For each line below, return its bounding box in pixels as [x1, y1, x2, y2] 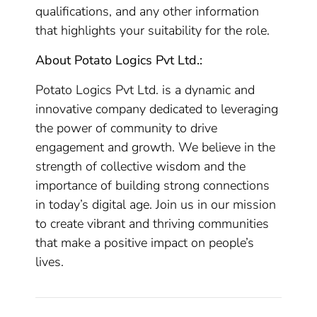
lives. [35, 253, 64, 270]
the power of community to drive [35, 120, 218, 137]
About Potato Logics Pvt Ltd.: [35, 52, 203, 69]
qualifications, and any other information [35, 3, 260, 20]
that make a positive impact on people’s [35, 234, 255, 251]
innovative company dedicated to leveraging [35, 100, 279, 117]
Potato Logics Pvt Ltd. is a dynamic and [35, 81, 255, 98]
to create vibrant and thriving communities [35, 215, 270, 232]
